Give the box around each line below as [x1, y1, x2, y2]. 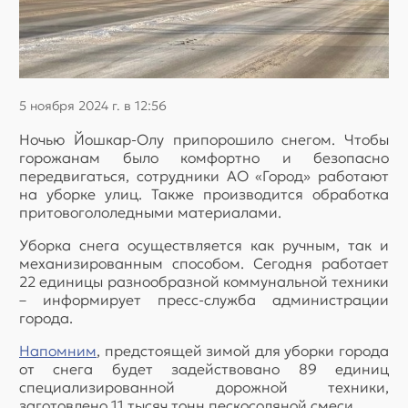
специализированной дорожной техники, [19, 377, 389, 396]
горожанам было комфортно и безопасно [19, 148, 389, 167]
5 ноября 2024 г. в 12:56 [19, 97, 167, 114]
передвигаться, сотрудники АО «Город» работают [19, 166, 389, 185]
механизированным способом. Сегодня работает [19, 253, 389, 272]
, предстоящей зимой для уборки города [97, 341, 389, 360]
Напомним [19, 341, 97, 360]
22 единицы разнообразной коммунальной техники [19, 271, 389, 291]
